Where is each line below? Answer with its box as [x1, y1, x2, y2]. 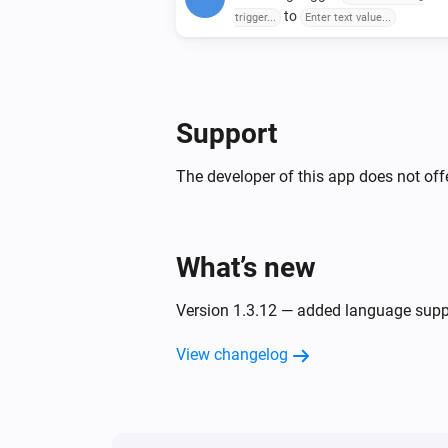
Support [176, 116, 277, 150]
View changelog [176, 344, 288, 364]
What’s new [176, 250, 316, 284]
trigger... [235, 10, 276, 24]
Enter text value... [305, 10, 391, 24]
